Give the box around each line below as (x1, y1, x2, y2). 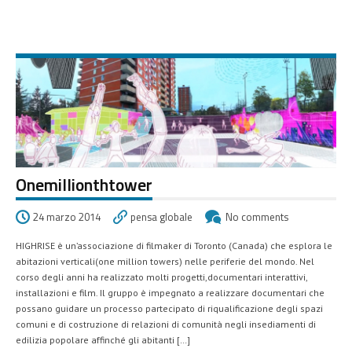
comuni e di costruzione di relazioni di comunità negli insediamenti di (16, 317, 316, 330)
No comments (225, 208, 288, 225)
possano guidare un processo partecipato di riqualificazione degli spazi (16, 302, 323, 314)
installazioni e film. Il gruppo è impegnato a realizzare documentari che (16, 286, 324, 299)
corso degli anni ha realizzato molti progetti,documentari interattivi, (16, 270, 307, 283)
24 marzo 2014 (33, 208, 101, 225)
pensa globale (130, 208, 192, 225)
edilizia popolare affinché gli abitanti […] (16, 333, 190, 346)
